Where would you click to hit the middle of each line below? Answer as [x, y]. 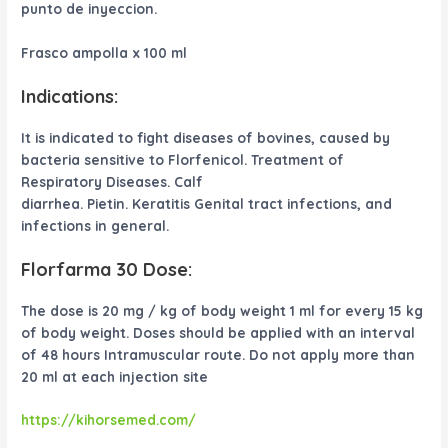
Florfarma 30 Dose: [107, 269]
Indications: [70, 96]
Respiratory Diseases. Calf [112, 181]
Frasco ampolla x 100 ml [104, 52]
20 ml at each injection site [115, 376]
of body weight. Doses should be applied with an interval [218, 332]
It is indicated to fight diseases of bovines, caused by [206, 137]
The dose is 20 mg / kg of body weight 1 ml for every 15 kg [222, 310]
